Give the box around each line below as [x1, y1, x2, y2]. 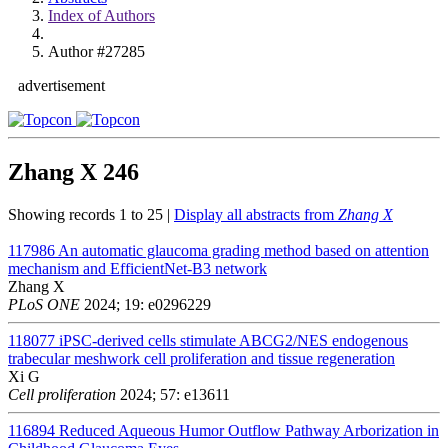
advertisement [18, 77, 105, 94]
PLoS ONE [8, 295, 80, 313]
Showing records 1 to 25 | [8, 205, 174, 223]
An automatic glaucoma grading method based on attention [58, 241, 429, 259]
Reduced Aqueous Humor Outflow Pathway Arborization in [59, 421, 439, 439]
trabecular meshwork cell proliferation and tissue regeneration [8, 349, 395, 367]
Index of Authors [48, 7, 155, 24]
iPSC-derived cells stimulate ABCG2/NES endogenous [59, 331, 408, 349]
